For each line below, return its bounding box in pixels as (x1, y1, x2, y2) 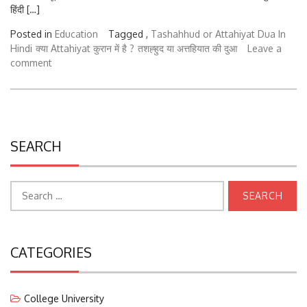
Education (55, 21, 98, 34)
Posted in (10, 21, 55, 34)
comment (10, 50, 52, 62)
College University (24, 286, 104, 298)
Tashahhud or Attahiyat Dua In (151, 21, 286, 34)
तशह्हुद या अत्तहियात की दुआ (138, 36, 237, 48)
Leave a (247, 36, 282, 48)
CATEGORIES (10, 236, 92, 255)
